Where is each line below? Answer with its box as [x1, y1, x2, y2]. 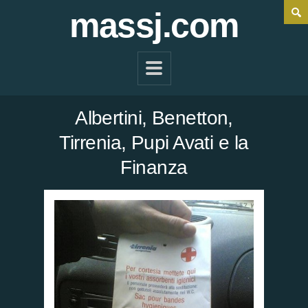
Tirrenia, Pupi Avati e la [59, 132, 249, 153]
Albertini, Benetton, [75, 107, 233, 129]
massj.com [69, 6, 239, 45]
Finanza [120, 157, 188, 178]
